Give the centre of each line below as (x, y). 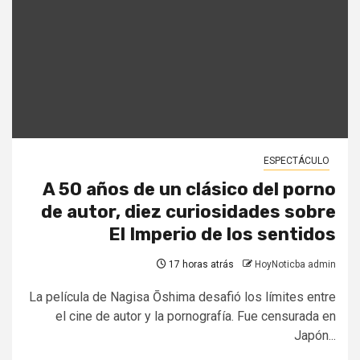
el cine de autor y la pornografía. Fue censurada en (196, 317)
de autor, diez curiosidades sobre (188, 212)
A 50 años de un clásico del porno (189, 190)
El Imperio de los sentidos (222, 235)
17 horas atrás (200, 265)
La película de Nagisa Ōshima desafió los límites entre (182, 297)
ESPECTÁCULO (297, 161)
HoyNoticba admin (295, 265)
